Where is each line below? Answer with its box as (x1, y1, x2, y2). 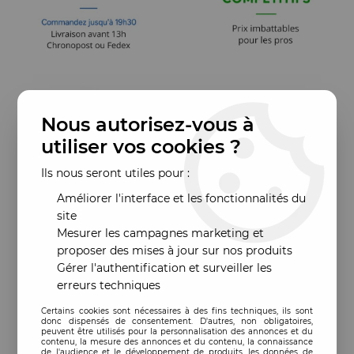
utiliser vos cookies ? (41, 134, 242, 158)
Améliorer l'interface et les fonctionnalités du (57, 190, 307, 205)
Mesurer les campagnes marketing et (57, 225, 265, 240)
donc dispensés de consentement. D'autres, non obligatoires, (41, 315, 313, 326)
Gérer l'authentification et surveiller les (57, 260, 273, 275)
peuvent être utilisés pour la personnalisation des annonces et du (41, 326, 313, 337)
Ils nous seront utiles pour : (41, 165, 190, 180)
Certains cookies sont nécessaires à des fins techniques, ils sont (41, 305, 313, 316)
